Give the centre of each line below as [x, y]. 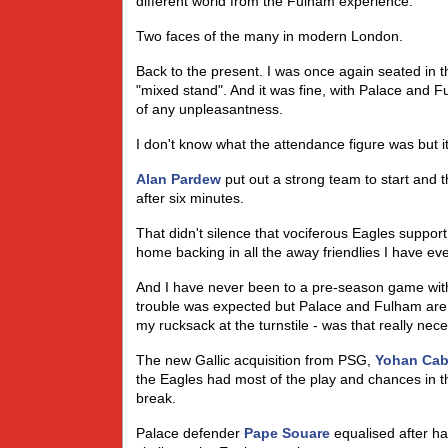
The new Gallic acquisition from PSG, [255, 360]
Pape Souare [287, 433]
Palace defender [190, 433]
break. [156, 398]
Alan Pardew [178, 179]
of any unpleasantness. [209, 109]
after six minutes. [190, 198]
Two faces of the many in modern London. [269, 36]
